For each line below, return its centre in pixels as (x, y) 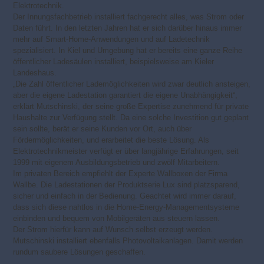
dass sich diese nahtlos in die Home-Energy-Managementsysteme (126, 207)
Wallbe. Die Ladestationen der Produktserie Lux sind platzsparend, (127, 184)
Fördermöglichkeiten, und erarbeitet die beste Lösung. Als (111, 140)
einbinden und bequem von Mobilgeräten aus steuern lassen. (117, 218)
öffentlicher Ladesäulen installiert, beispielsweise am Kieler (114, 61)
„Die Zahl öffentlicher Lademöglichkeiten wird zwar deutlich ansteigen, (132, 84)
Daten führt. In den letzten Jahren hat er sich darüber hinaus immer (128, 28)
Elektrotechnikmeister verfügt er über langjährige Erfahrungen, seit (126, 151)
